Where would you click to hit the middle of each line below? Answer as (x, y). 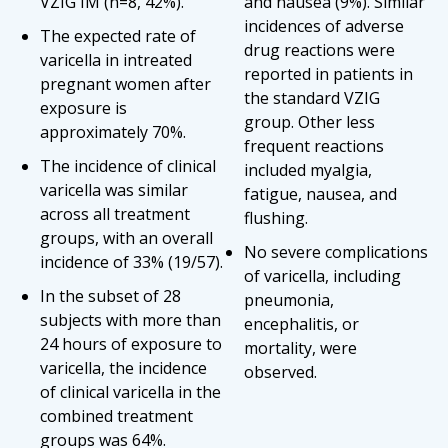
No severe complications (336, 251)
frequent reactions (314, 145)
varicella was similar (114, 189)
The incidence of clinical (128, 165)
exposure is (83, 107)
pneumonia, (289, 299)
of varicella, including (322, 275)
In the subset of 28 (110, 295)
